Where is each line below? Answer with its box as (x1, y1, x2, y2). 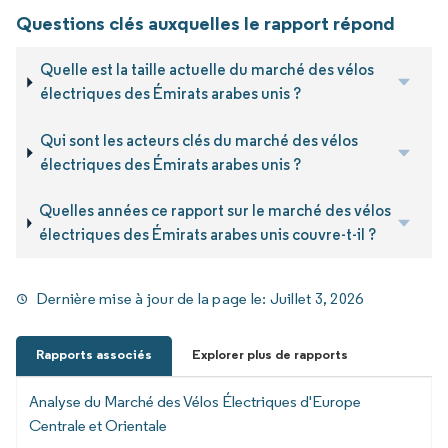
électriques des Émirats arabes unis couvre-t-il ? (39, 225, 376, 245)
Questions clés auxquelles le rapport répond (16, 11, 395, 36)
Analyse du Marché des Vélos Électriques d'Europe (29, 392, 361, 412)
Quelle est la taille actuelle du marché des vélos (39, 60, 374, 80)
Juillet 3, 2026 (269, 288, 364, 308)
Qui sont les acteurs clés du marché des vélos (40, 130, 359, 150)
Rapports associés (36, 346, 152, 364)
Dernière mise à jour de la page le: (36, 288, 270, 308)
